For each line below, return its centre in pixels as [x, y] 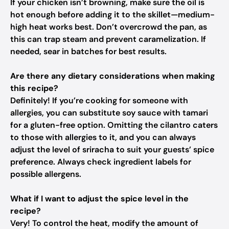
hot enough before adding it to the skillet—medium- [112, 15]
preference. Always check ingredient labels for [101, 162]
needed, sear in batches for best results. [88, 51]
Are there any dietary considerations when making [113, 76]
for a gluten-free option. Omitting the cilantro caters [114, 125]
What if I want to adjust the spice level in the [99, 199]
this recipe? [34, 88]
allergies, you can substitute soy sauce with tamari [109, 113]
